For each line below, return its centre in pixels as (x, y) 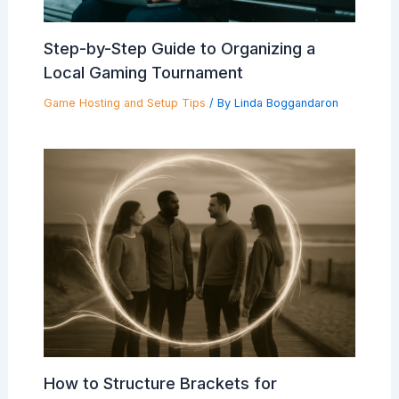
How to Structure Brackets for (160, 383)
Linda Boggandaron (286, 103)
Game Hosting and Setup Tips (124, 103)
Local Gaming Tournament (143, 73)
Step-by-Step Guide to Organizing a (179, 49)
